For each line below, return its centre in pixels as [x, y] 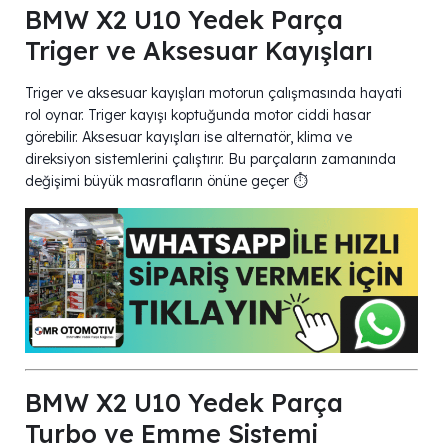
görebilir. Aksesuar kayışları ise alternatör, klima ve [188, 136]
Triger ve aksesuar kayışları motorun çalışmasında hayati [213, 92]
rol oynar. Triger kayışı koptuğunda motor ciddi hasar [198, 114]
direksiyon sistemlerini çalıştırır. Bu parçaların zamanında [210, 158]
